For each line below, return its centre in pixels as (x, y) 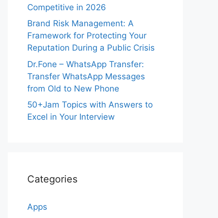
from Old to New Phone (73, 88)
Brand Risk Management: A (81, 23)
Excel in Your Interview (71, 117)
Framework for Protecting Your (87, 36)
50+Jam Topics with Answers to (90, 105)
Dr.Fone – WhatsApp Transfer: (86, 64)
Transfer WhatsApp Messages (86, 76)
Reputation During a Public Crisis (91, 48)
